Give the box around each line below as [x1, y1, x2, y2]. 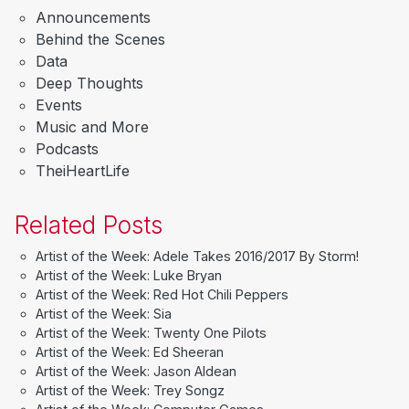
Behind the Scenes [36, 30, 165, 49]
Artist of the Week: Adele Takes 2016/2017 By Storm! [36, 248, 359, 265]
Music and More [36, 118, 149, 137]
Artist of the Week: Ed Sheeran [36, 344, 224, 361]
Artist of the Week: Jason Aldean [36, 363, 236, 380]
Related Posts [14, 210, 163, 240]
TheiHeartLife [36, 162, 130, 181]
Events [36, 96, 82, 115]
